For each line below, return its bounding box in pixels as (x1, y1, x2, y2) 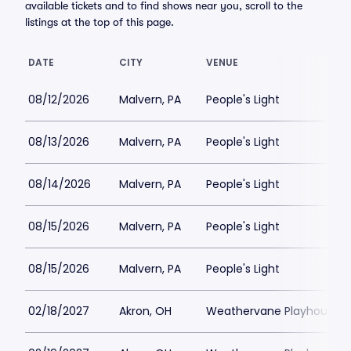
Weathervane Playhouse (206, 303, 340, 319)
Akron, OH (119, 303, 172, 319)
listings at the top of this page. (25, 16, 174, 28)
